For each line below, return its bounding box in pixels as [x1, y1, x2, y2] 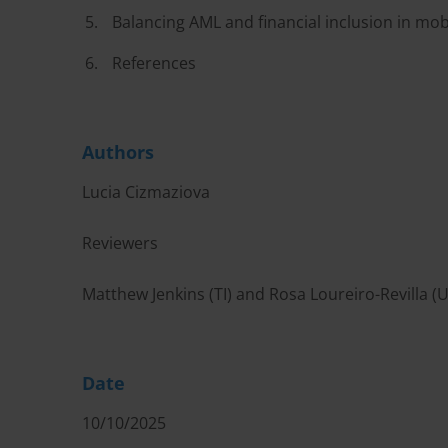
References [112, 52, 196, 74]
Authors [82, 140, 154, 164]
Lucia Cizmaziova [82, 181, 210, 203]
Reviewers [82, 232, 158, 254]
